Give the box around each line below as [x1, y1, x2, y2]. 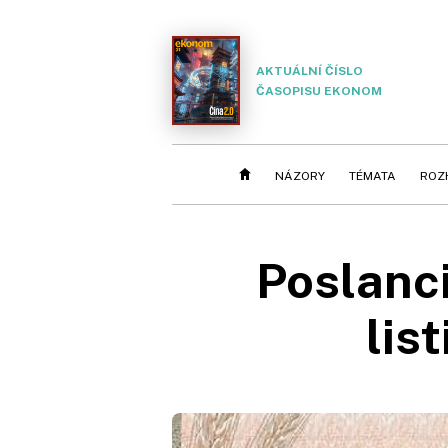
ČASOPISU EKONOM [256, 83, 382, 98]
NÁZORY [275, 169, 325, 183]
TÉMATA [349, 169, 396, 183]
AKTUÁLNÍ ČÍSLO [256, 63, 363, 78]
